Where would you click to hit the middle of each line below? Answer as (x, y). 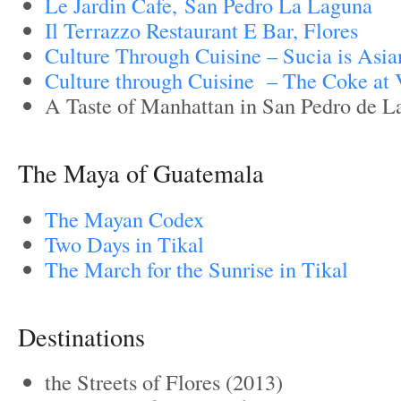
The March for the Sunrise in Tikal (196, 269)
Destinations (81, 336)
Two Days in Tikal (124, 243)
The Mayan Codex (128, 218)
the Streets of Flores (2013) (164, 381)
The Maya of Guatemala (141, 173)
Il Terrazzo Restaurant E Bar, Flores (201, 30)
